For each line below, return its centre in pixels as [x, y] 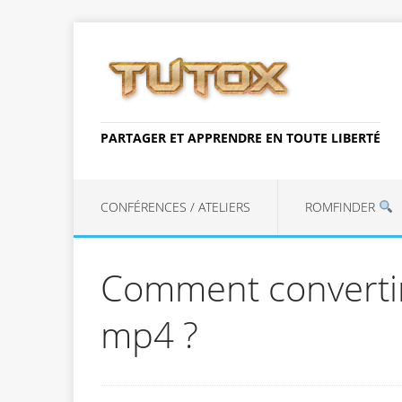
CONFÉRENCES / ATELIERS [175, 206]
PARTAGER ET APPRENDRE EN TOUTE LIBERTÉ [240, 137]
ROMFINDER [342, 206]
